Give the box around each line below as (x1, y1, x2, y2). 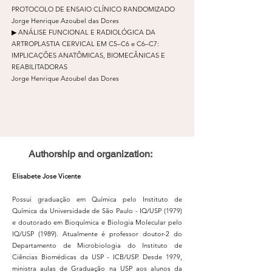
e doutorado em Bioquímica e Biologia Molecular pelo (12, 217, 182, 226)
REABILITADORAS (12, 62, 67, 71)
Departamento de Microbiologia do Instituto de (12, 240, 182, 250)
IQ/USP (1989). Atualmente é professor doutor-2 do (12, 229, 182, 238)
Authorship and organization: (29, 148, 152, 160)
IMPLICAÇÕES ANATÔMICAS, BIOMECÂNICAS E (12, 50, 165, 59)
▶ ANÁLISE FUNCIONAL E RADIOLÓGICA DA (12, 27, 155, 36)
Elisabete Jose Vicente (12, 171, 81, 180)
